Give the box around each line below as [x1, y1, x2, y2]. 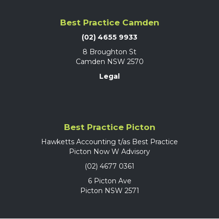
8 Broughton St [83, 47, 136, 56]
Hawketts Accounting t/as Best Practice [41, 137, 178, 147]
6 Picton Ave [88, 176, 131, 186]
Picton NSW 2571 [80, 186, 139, 196]
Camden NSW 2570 [75, 57, 144, 66]
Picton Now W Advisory [69, 147, 150, 156]
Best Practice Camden [60, 17, 159, 27]
